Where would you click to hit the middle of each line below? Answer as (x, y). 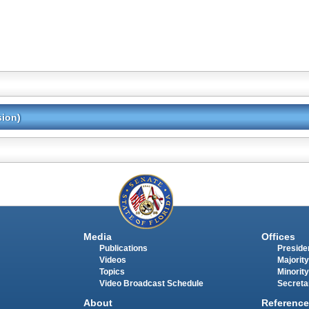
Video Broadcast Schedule (151, 283)
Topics (112, 271)
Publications (123, 248)
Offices (278, 236)
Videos (112, 260)
